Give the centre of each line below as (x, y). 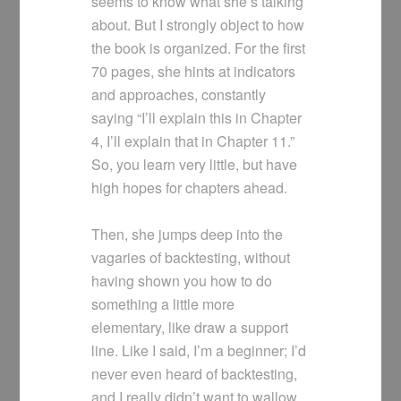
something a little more (163, 304)
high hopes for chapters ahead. (190, 188)
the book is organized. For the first (199, 48)
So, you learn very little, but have (195, 165)
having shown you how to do (182, 281)
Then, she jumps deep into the (188, 235)
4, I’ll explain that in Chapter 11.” (193, 141)
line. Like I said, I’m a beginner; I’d (199, 351)
